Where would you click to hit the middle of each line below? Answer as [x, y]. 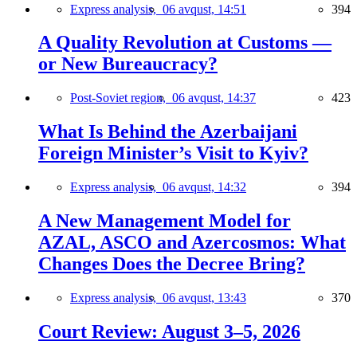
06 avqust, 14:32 [204, 187]
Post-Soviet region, [121, 98]
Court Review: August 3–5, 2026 [169, 331]
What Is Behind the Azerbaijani [168, 132]
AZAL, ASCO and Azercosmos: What [192, 243]
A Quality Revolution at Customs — [185, 43]
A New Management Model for [165, 221]
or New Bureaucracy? [128, 64]
